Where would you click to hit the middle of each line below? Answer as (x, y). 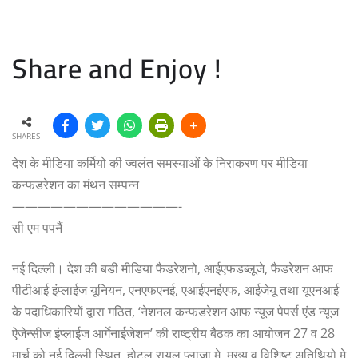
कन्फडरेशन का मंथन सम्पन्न (76, 184)
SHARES (26, 135)
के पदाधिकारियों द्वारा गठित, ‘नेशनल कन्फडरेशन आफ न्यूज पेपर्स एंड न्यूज (175, 311)
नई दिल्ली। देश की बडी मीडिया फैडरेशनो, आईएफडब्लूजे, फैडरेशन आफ (173, 268)
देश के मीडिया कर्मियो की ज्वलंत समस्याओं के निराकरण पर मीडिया (160, 163)
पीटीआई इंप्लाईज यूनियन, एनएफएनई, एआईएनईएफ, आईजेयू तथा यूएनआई (175, 290)
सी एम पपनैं (37, 227)
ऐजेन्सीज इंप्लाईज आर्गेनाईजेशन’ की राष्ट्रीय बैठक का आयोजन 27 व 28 (173, 333)
